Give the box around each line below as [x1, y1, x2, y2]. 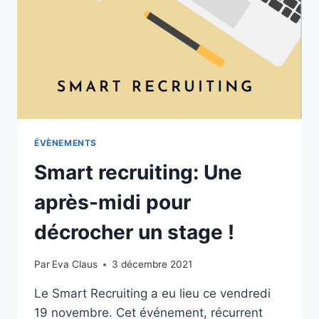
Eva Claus [52, 258, 98, 271]
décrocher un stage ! [34, 220, 234, 245]
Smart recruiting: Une [34, 160, 242, 185]
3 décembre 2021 [112, 258, 193, 271]
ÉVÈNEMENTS [34, 137, 97, 148]
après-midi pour [34, 190, 191, 215]
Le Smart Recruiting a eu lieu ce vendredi [34, 286, 271, 301]
